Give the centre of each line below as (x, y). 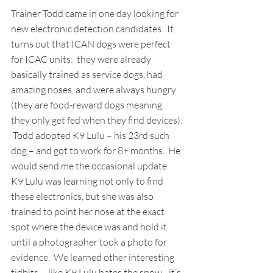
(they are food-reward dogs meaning (87, 105)
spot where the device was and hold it (90, 227)
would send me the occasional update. (92, 166)
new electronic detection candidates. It (93, 29)
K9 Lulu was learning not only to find (88, 181)
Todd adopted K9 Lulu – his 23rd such (91, 136)
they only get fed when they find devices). (97, 120)
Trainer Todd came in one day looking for (96, 14)
